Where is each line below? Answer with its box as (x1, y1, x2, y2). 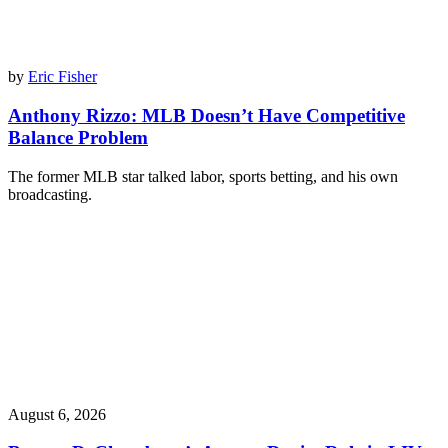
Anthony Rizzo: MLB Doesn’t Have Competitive (8, 104, 405, 126)
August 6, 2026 (8, 405, 106, 423)
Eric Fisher (28, 68, 97, 86)
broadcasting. (8, 185, 92, 203)
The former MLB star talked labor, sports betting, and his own (8, 167, 398, 185)
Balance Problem (8, 126, 148, 148)
